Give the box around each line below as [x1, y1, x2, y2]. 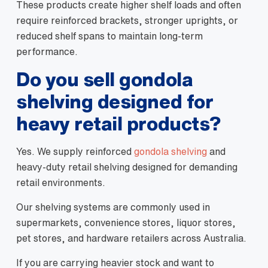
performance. [16, 47, 78, 56]
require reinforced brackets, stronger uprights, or [16, 16, 238, 25]
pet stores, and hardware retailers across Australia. [16, 233, 246, 243]
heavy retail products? [16, 114, 221, 133]
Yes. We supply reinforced [16, 147, 134, 156]
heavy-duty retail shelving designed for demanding [16, 162, 237, 172]
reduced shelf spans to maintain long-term [16, 31, 203, 41]
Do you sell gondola [16, 70, 193, 89]
